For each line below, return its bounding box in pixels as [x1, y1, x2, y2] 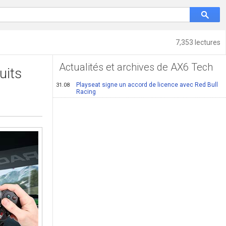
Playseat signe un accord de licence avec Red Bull [76, 81, 218, 88]
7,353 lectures [176, 38, 220, 46]
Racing [76, 88, 96, 95]
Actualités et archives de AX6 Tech [59, 61, 213, 73]
